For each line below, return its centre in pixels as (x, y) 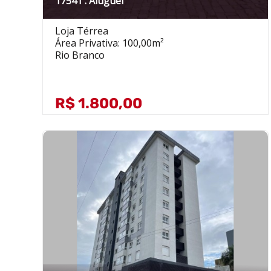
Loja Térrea (81, 31)
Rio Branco (80, 55)
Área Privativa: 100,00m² (109, 43)
